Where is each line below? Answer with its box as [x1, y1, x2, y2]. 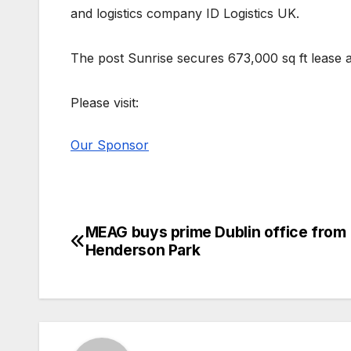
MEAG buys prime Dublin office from [85, 223, 346, 242]
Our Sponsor [71, 137, 149, 154]
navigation [70, 255, 197, 287]
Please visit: [71, 95, 139, 111]
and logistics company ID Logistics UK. [71, 5, 299, 22]
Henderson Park [85, 241, 201, 260]
